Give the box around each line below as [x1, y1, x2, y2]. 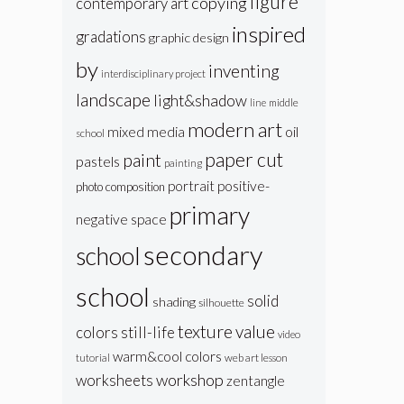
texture [177, 320, 233, 342]
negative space [75, 210, 167, 227]
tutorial [75, 351, 110, 363]
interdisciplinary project [100, 67, 206, 79]
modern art [187, 116, 282, 142]
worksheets [75, 370, 153, 390]
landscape [75, 88, 151, 110]
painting [163, 156, 202, 169]
